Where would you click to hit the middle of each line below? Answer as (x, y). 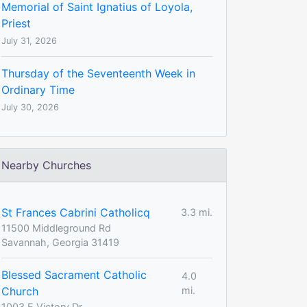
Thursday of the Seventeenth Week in (98, 73)
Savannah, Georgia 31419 (60, 242)
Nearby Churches (46, 165)
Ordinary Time (38, 89)
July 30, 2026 (30, 107)
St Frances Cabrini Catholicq (76, 212)
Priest (16, 23)
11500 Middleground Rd (56, 228)
